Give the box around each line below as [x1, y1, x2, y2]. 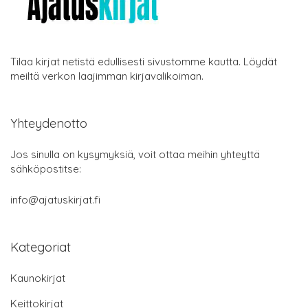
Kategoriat [10, 239, 71, 256]
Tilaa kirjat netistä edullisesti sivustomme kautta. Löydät [10, 55, 277, 69]
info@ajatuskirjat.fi [10, 193, 100, 207]
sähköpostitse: [10, 162, 81, 176]
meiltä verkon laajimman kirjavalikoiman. [10, 69, 203, 83]
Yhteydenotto [10, 115, 87, 132]
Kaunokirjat [10, 272, 65, 285]
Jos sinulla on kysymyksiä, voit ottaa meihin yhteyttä [10, 148, 260, 162]
